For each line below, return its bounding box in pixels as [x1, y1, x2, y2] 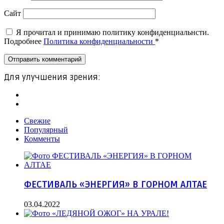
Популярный [24, 125, 68, 134]
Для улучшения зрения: [4, 72, 100, 83]
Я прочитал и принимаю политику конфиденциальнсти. [16, 28, 209, 37]
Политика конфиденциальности [43, 37, 155, 46]
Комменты [24, 134, 60, 143]
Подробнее [4, 37, 43, 46]
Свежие [24, 116, 50, 125]
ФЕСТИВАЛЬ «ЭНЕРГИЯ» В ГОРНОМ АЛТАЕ [24, 178, 207, 190]
